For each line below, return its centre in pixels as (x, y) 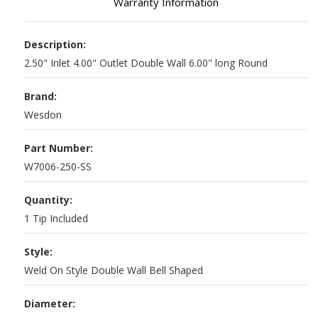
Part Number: (59, 148)
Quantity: (48, 200)
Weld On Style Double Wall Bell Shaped (114, 270)
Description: (55, 45)
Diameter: (50, 304)
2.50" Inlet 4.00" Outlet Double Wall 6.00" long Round (146, 63)
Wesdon (43, 115)
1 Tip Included (56, 219)
